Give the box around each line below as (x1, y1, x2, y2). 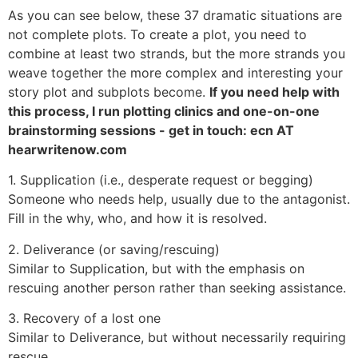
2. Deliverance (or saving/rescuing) (8, 241, 220, 257)
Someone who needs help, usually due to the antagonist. (8, 191, 350, 208)
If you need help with (209, 83, 340, 100)
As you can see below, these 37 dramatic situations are (8, 6, 342, 23)
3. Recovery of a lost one (8, 309, 161, 326)
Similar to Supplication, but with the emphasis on (8, 260, 304, 276)
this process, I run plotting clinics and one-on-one (8, 102, 320, 119)
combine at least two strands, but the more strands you (8, 45, 345, 62)
